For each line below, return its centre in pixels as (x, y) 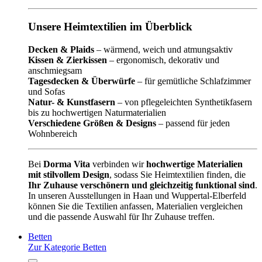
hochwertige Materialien (194, 164)
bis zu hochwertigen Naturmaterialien (97, 112)
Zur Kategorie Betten (67, 247)
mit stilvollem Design (69, 174)
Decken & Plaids (61, 49)
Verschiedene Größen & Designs (92, 123)
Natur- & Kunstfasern (72, 102)
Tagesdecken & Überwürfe (82, 81)
